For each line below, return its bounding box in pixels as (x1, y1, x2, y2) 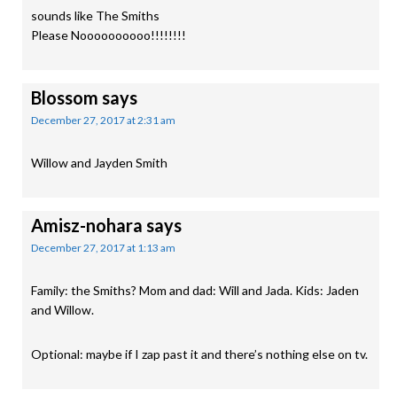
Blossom (31, 87, 98, 108)
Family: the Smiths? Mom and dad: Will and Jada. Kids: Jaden (31, 283, 359, 298)
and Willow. (31, 302, 94, 317)
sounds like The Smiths (31, 8, 160, 23)
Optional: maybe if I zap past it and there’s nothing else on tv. (31, 346, 368, 362)
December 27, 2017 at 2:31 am (31, 113, 175, 127)
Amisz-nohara (31, 214, 143, 236)
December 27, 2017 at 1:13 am (31, 241, 175, 254)
